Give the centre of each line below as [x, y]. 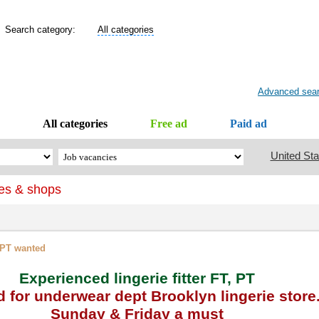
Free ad [168, 124]
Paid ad [248, 124]
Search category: [45, 30]
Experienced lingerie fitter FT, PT [137, 278]
